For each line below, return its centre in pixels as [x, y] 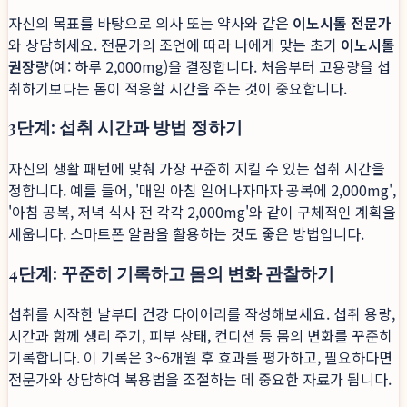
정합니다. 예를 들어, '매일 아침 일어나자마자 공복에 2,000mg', [202, 189]
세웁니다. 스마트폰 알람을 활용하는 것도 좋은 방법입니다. [186, 233]
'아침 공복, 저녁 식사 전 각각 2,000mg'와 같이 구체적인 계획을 [202, 211]
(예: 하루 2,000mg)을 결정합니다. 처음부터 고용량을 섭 [220, 66]
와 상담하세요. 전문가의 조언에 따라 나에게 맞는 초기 [174, 44]
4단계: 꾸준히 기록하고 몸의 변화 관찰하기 [171, 273]
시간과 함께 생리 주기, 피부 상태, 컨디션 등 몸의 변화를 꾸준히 [200, 336]
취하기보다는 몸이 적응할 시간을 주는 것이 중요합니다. [178, 88]
